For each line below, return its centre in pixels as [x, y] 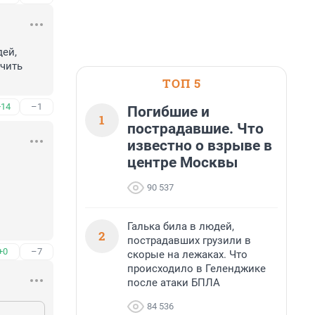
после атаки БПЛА [174, 283]
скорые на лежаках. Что [187, 255]
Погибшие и [168, 112]
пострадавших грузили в [189, 240]
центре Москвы [182, 162]
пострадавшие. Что [195, 129]
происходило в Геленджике [197, 269]
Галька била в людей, [181, 226]
